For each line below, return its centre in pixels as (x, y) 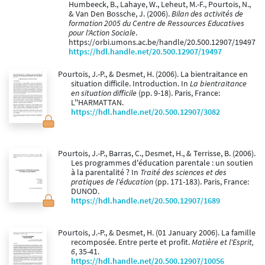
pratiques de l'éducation (112, 182)
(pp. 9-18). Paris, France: (178, 93)
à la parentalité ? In (106, 173)
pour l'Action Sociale (102, 33)
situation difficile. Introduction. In (130, 84)
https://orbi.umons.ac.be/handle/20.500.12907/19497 (162, 43)
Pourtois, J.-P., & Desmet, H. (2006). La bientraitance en (153, 75)
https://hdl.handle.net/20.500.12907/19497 (145, 52)
